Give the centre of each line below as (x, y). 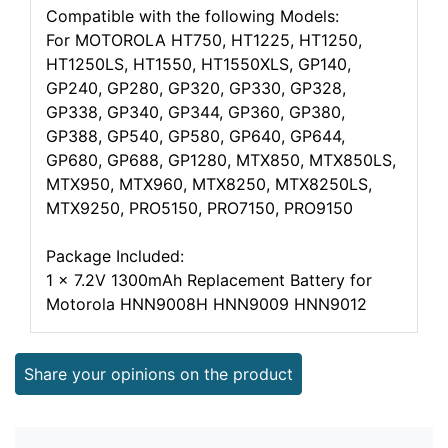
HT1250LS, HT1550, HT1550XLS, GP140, (198, 64)
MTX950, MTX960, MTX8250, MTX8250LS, (209, 184)
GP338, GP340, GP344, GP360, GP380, (195, 112)
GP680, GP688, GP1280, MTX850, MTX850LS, (221, 160)
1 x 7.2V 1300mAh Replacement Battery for (209, 280)
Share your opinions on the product (158, 374)
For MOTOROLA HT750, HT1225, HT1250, (204, 40)
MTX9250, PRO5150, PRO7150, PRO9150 (199, 208)
